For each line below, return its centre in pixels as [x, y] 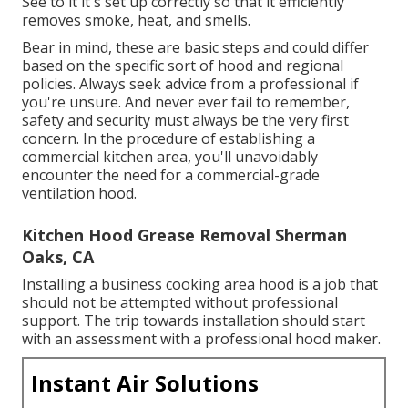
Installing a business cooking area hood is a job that [200, 284]
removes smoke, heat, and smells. [136, 20]
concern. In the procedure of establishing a [168, 138]
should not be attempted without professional [180, 302]
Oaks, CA [58, 256]
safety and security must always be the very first [185, 120]
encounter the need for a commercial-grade [171, 174]
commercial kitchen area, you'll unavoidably [170, 156]
